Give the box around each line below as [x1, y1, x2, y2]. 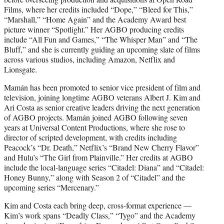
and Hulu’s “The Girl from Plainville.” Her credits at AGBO [4, 151, 193, 162]
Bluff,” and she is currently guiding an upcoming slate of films [4, 43, 200, 54]
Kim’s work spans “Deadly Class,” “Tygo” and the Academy [4, 209, 195, 220]
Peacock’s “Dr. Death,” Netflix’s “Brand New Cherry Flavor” [4, 141, 199, 152]
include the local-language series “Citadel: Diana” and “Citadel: [4, 161, 204, 172]
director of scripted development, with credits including [4, 131, 177, 142]
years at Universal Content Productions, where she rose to [4, 121, 185, 132]
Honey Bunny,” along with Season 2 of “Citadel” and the [4, 171, 185, 182]
